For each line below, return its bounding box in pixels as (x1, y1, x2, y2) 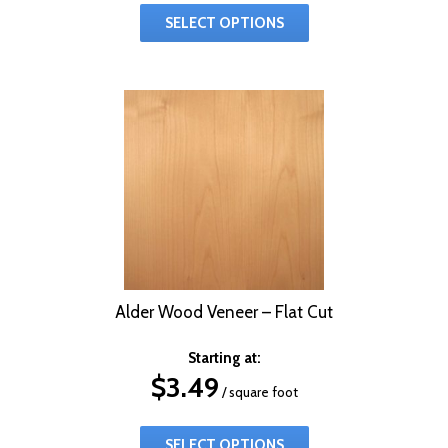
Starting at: (187, 348, 261, 367)
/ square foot (218, 383, 298, 400)
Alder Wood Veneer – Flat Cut (115, 301, 333, 322)
